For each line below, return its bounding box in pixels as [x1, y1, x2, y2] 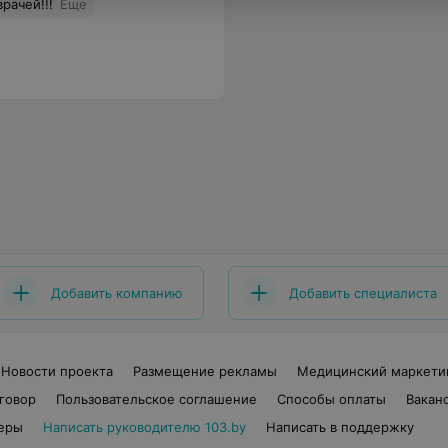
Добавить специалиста [289, 285, 437, 301]
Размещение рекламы [132, 363, 277, 379]
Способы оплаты [277, 391, 386, 407]
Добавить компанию [51, 285, 183, 301]
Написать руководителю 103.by [42, 419, 246, 435]
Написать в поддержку [265, 419, 414, 435]
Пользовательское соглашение [56, 391, 257, 407]
